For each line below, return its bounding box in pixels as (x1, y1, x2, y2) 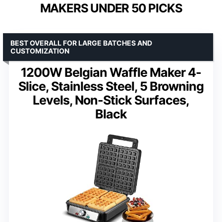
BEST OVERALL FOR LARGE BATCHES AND (10, 38, 152, 47)
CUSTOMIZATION (10, 46, 69, 55)
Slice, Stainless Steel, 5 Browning (18, 78, 204, 94)
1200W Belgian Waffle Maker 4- (21, 64, 201, 80)
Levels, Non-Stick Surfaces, (33, 92, 189, 108)
